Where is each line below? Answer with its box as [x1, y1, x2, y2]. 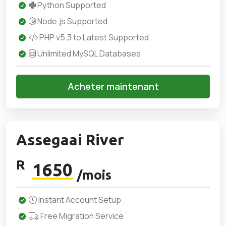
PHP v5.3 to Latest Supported [38, 32, 149, 43]
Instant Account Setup [37, 194, 121, 205]
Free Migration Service [39, 210, 124, 221]
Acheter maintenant [67, 80, 159, 92]
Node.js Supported [36, 16, 107, 27]
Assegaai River [16, 131, 124, 148]
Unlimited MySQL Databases [36, 48, 141, 59]
